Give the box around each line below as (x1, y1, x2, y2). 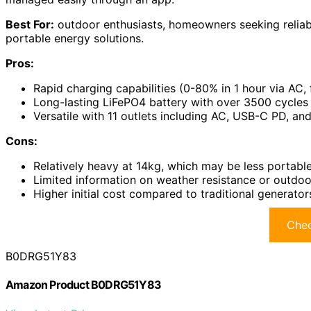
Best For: (6, 17, 54, 32)
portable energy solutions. (6, 31, 144, 46)
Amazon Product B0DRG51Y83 (6, 278, 161, 292)
